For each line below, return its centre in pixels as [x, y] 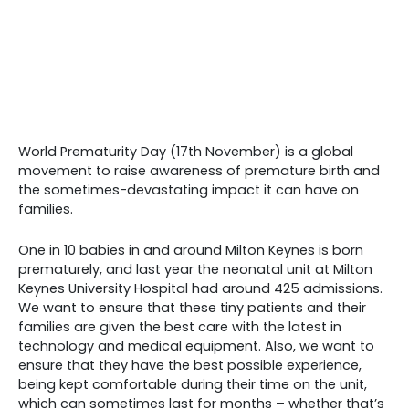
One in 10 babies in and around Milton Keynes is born [191, 250]
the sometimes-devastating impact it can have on [189, 189]
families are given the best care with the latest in [180, 326]
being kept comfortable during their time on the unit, [193, 384]
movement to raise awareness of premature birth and [199, 170]
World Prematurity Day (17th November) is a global [186, 151]
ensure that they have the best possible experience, [190, 365]
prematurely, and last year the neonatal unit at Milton [195, 269]
